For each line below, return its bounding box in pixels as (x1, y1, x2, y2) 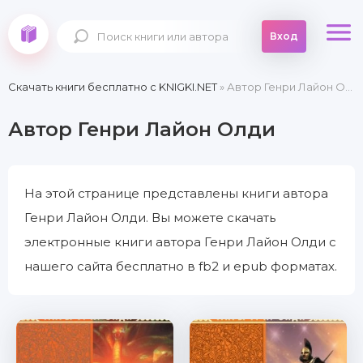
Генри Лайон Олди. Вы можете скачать (24, 210, 275, 225)
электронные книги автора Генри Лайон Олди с (24, 234, 336, 250)
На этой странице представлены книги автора (24, 186, 328, 201)
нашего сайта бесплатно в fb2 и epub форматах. (24, 258, 337, 274)
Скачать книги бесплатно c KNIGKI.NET (8, 80, 217, 93)
